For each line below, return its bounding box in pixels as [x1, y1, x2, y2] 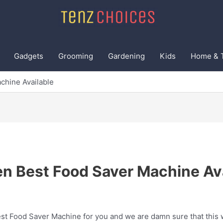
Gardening [108, 51, 145, 61]
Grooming [58, 51, 93, 61]
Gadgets [14, 51, 43, 61]
